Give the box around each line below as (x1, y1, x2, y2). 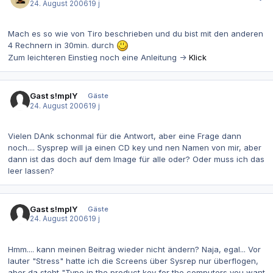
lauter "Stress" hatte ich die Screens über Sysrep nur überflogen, (8, 256, 258, 266)
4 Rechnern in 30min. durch (8, 40, 116, 51)
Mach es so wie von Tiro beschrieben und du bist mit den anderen (8, 29, 263, 39)
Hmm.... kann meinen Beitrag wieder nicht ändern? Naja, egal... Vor (8, 244, 261, 255)
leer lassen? (8, 166, 54, 176)
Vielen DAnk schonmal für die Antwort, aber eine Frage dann (8, 131, 241, 141)
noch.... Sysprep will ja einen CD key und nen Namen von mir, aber (8, 143, 261, 153)
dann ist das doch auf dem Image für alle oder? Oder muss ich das (8, 154, 264, 165)
